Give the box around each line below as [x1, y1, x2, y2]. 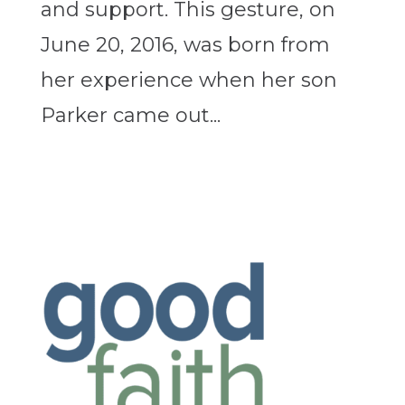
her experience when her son [40, 68, 337, 93]
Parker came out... [40, 103, 221, 128]
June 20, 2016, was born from [40, 33, 330, 58]
